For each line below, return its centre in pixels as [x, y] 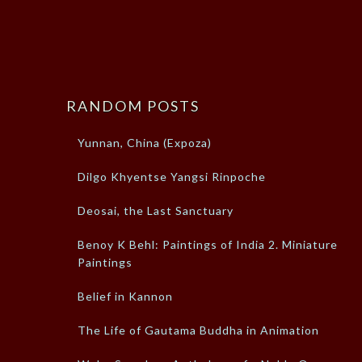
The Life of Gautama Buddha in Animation [198, 330]
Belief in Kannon [125, 296]
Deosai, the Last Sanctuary [156, 210]
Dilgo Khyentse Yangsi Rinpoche [172, 176]
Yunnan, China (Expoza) [145, 142]
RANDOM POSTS [133, 105]
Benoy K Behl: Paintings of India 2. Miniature [208, 244]
